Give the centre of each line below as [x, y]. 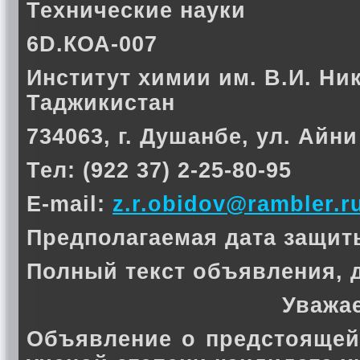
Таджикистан [101, 103]
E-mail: [70, 204]
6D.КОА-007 [92, 44]
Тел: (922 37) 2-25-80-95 [159, 170]
